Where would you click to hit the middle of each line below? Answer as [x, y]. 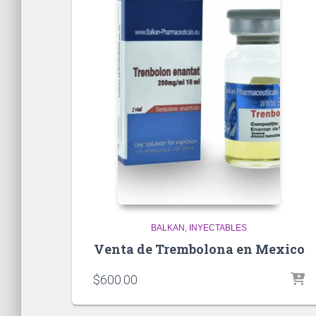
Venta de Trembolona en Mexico [199, 249]
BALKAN [168, 227]
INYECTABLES [218, 227]
